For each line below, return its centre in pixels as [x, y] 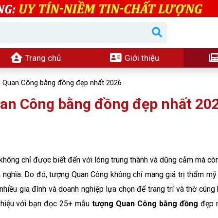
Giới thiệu [141, 58]
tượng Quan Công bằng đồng [145, 204]
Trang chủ [42, 58]
